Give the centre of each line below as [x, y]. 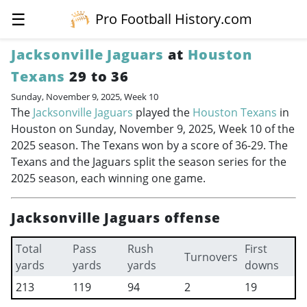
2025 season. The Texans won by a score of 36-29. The [149, 145]
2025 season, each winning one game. [108, 178]
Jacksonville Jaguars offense [116, 218]
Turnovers [211, 257]
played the [163, 112]
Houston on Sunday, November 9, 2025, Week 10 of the [153, 129]
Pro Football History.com [174, 19]
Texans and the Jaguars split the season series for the [149, 162]
